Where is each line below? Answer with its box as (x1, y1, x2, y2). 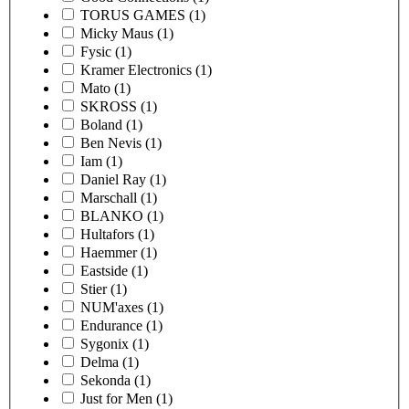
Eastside (80, 262, 128, 278)
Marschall (80, 189, 137, 205)
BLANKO (80, 207, 143, 224)
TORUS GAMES (80, 6, 185, 23)
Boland (80, 116, 122, 132)
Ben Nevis (80, 134, 142, 151)
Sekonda (80, 372, 131, 388)
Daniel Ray (80, 171, 146, 187)
